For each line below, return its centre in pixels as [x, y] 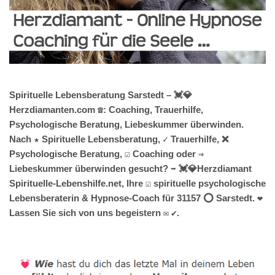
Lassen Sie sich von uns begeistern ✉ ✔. [94, 212]
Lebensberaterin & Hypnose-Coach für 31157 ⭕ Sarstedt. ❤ [136, 198]
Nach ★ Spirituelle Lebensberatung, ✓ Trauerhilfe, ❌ [119, 139]
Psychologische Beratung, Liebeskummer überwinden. [126, 124]
